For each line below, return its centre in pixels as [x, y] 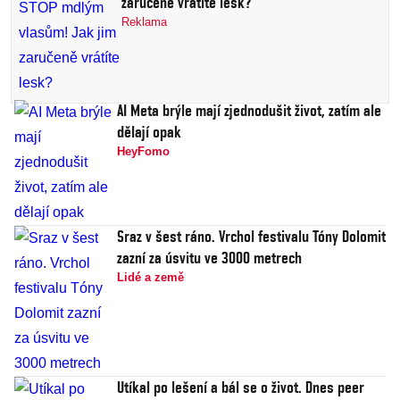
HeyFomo [143, 152]
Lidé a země [150, 278]
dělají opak [149, 132]
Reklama [144, 22]
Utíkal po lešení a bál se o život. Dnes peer [241, 387]
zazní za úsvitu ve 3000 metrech [209, 258]
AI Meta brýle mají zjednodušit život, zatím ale [249, 111]
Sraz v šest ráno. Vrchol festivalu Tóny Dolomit [251, 237]
